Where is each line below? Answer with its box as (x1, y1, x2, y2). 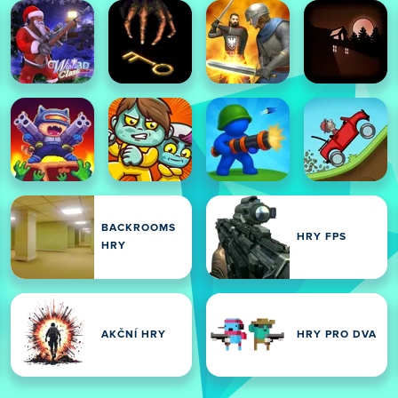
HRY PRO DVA (297, 330, 377, 340)
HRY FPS (297, 232, 346, 243)
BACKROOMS (101, 223, 176, 234)
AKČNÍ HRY (101, 330, 166, 340)
